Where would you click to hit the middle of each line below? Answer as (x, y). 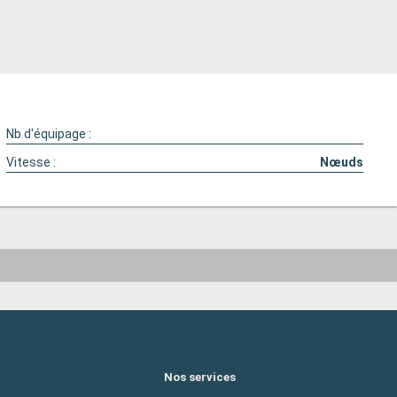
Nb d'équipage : (49, 134)
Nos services (200, 377)
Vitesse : (31, 162)
